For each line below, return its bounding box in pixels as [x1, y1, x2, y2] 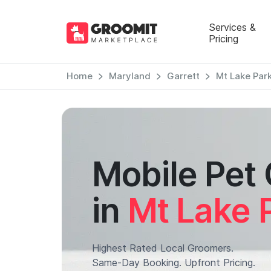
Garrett [166, 70, 200, 82]
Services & [208, 21, 256, 33]
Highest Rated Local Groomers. [92, 242, 233, 254]
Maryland [108, 70, 151, 82]
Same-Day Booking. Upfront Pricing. [92, 256, 255, 269]
